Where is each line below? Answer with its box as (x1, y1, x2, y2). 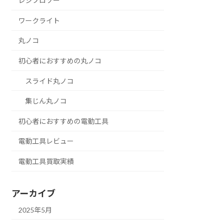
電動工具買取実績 (18, 157, 74, 166)
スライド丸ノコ (25, 76, 74, 85)
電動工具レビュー (18, 137, 74, 146)
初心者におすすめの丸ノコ (18, 56, 102, 65)
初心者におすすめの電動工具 (18, 116, 109, 125)
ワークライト (18, 16, 60, 25)
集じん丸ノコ (25, 97, 67, 106)
